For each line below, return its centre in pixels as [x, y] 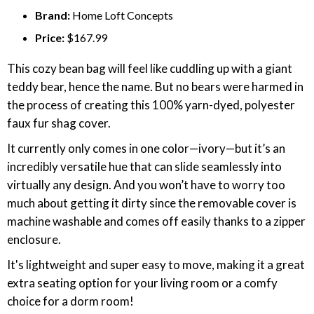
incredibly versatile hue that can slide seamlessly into [144, 166]
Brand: [54, 15]
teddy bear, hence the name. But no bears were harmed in [155, 87]
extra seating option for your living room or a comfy [142, 283]
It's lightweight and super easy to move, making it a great [156, 265]
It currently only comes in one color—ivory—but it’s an [146, 148]
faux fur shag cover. [60, 123]
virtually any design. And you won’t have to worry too [146, 185]
